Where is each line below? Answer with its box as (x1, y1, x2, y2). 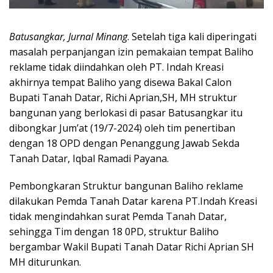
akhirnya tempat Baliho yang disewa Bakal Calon (9, 75, 232, 89)
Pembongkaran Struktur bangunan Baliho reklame (9, 179, 243, 193)
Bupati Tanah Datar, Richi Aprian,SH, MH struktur (9, 90, 237, 104)
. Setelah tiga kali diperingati (127, 29, 257, 43)
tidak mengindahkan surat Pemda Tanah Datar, (9, 209, 227, 223)
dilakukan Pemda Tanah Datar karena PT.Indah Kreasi (9, 194, 257, 208)
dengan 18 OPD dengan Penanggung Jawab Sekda (9, 136, 239, 150)
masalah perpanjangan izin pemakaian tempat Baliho (9, 44, 253, 58)
